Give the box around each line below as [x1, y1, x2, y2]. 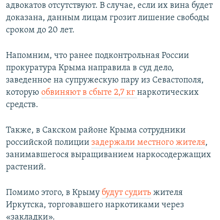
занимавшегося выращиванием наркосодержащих [6, 150, 211, 160]
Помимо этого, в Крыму [6, 188, 102, 198]
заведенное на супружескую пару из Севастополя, [6, 76, 204, 85]
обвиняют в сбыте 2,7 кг [41, 88, 137, 98]
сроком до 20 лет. [6, 26, 75, 35]
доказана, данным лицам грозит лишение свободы [6, 13, 209, 23]
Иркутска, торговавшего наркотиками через [6, 200, 184, 210]
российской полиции [6, 138, 91, 148]
